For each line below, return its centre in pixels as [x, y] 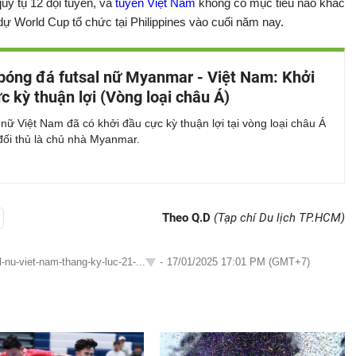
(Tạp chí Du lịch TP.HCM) [279, 218]
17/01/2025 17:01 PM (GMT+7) [238, 262]
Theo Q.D [188, 218]
